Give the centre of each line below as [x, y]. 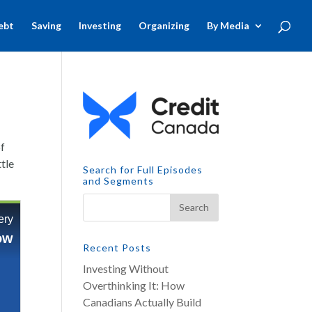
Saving [46, 25]
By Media [228, 25]
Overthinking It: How [134, 285]
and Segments [119, 180]
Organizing [164, 25]
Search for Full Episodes [143, 169]
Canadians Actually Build [142, 302]
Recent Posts [117, 247]
